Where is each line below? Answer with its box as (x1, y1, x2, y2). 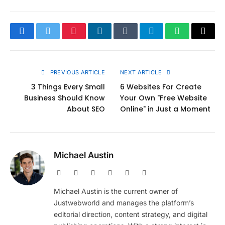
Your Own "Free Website (120, 93, 207, 103)
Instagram (129, 169, 157, 177)
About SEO (67, 104, 105, 115)
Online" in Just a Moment (120, 104, 210, 115)
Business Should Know (24, 93, 105, 103)
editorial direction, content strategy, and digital (54, 210, 207, 219)
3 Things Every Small (31, 82, 105, 92)
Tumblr (125, 33, 152, 44)
